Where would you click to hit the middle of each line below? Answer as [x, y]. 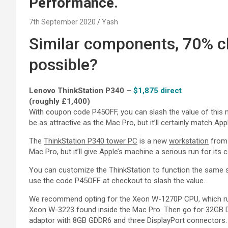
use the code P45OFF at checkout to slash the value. [117, 180]
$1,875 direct [158, 90]
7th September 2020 [62, 22]
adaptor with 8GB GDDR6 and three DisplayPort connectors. [128, 220]
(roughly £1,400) [60, 101]
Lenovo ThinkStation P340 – [81, 90]
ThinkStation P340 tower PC [91, 141]
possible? [63, 64]
